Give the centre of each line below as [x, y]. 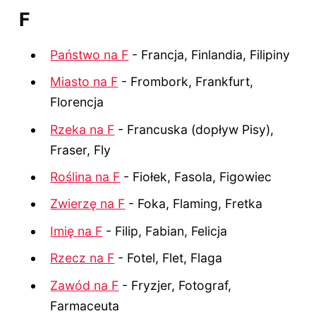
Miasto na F [84, 82]
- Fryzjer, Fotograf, [175, 285]
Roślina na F [85, 177]
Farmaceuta [85, 305]
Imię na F [77, 231]
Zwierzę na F [88, 204]
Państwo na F [90, 54]
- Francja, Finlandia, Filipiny [209, 54]
